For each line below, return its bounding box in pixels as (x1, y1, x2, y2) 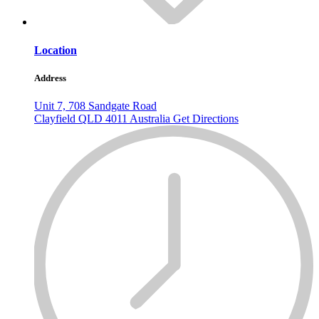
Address (34, 72, 66, 83)
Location (34, 43, 77, 56)
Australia (130, 112, 173, 125)
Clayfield (34, 112, 78, 125)
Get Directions (173, 112, 239, 125)
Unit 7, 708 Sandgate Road (34, 99, 157, 112)
